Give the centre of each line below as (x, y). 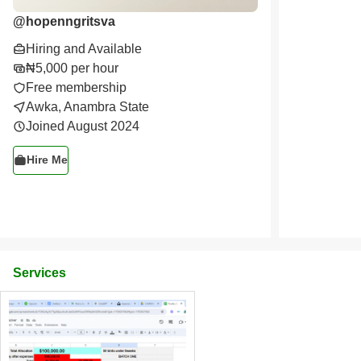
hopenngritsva (71, 21)
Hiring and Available (84, 48)
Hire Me (47, 160)
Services (39, 273)
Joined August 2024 (83, 126)
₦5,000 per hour (72, 68)
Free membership (76, 87)
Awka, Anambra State (87, 106)
